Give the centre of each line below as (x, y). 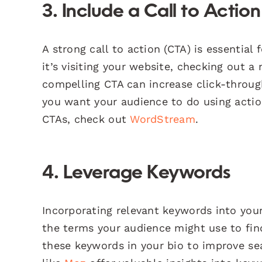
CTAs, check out (86, 119)
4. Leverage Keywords (137, 173)
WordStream (163, 119)
